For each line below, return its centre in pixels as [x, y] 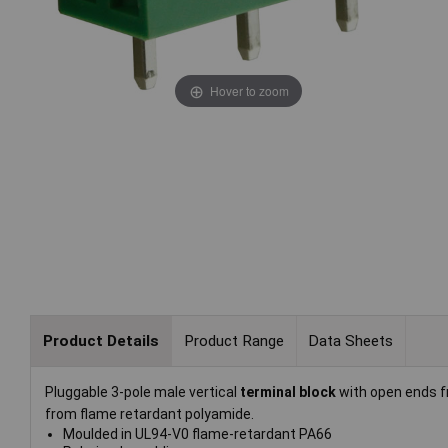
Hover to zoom [249, 90]
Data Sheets [351, 340]
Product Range [233, 340]
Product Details [100, 340]
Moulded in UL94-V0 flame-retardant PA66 [197, 434]
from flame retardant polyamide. [149, 414]
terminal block [289, 392]
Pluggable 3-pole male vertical [142, 392]
